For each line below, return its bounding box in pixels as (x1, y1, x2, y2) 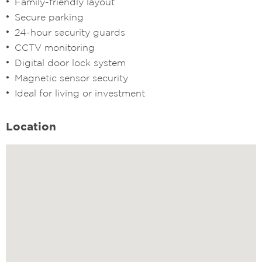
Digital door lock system (15, 57, 126, 68)
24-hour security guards (15, 26, 125, 37)
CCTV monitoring (15, 42, 95, 53)
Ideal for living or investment (15, 87, 145, 98)
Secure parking (15, 11, 84, 22)
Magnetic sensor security (15, 72, 128, 83)
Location (6, 119, 56, 133)
